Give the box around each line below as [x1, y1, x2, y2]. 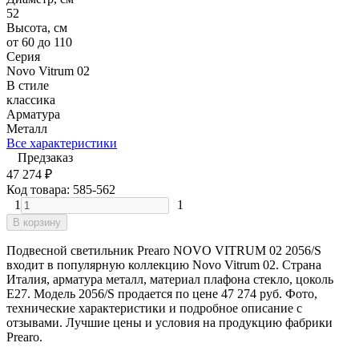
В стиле [6, 78, 49, 92]
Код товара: [6, 182, 73, 196]
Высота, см [6, 20, 67, 34]
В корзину [13, 216, 61, 228]
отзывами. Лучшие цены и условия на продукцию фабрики [6, 315, 333, 329]
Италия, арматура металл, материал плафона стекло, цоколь [6, 272, 333, 286]
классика [6, 92, 55, 107]
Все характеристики [6, 135, 117, 150]
